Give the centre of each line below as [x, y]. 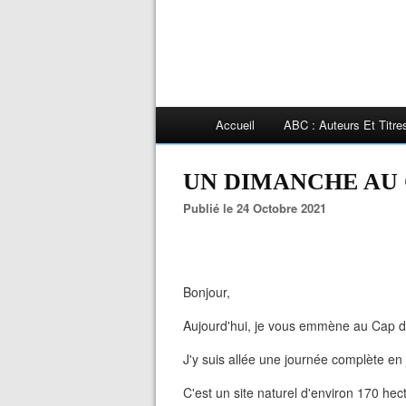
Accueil [235, 125]
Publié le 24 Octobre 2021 [259, 208]
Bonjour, [208, 292]
